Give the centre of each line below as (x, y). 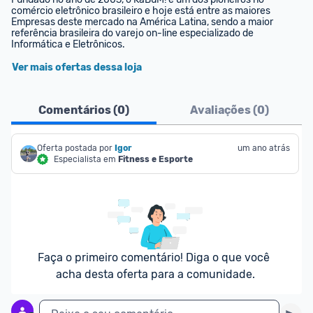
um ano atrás (264, 148)
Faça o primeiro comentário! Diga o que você (154, 257)
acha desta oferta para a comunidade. (155, 274)
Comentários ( (78, 110)
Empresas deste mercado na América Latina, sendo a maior (142, 22)
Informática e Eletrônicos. (68, 44)
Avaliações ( (223, 110)
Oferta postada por (75, 148)
